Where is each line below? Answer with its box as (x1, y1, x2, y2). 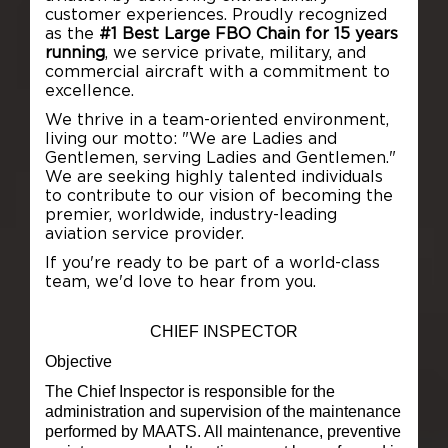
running (44, 44, 105, 61)
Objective (44, 352, 112, 370)
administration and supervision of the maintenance (44, 402, 401, 420)
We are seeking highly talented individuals (44, 168, 383, 185)
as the (44, 25, 99, 42)
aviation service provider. (44, 225, 244, 242)
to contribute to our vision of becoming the (44, 187, 393, 204)
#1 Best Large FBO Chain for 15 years (98, 25, 398, 42)
